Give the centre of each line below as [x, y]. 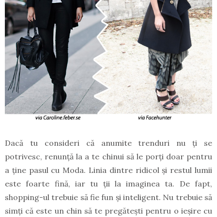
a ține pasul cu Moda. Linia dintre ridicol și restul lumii [108, 170]
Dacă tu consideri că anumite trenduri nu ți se [108, 143]
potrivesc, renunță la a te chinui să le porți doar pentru [108, 157]
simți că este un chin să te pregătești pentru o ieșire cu [108, 211]
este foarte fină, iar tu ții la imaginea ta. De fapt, [108, 184]
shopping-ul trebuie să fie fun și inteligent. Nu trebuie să [108, 197]
